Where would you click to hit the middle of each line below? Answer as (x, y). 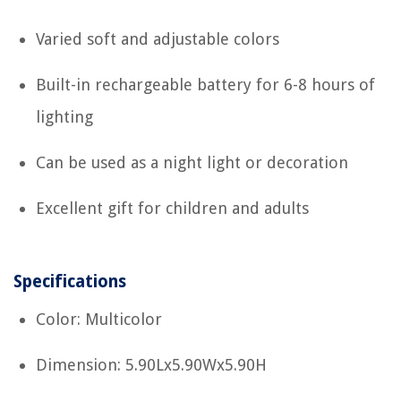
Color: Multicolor (99, 319)
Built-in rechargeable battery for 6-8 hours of (205, 85)
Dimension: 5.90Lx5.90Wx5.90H (151, 365)
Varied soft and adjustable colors (158, 39)
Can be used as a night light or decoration (192, 162)
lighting (64, 117)
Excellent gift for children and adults (172, 208)
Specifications (70, 282)
